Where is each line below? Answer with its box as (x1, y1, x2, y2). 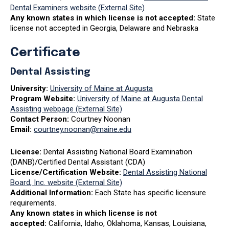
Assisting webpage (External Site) (10, 104, 122, 113)
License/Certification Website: (10, 167, 123, 177)
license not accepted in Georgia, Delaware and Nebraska (10, 23, 198, 33)
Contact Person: (10, 114, 69, 124)
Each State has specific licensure (95, 188, 206, 197)
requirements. (10, 198, 56, 208)
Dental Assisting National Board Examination (43, 147, 192, 156)
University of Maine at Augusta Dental (77, 94, 203, 103)
